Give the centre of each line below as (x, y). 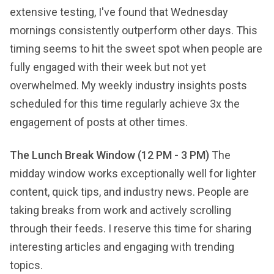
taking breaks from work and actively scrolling (120, 210)
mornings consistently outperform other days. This (134, 30)
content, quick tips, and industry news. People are (129, 192)
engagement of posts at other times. (99, 122)
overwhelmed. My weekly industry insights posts (128, 85)
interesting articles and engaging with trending (122, 247)
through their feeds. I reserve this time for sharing (131, 228)
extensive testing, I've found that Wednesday (119, 12)
